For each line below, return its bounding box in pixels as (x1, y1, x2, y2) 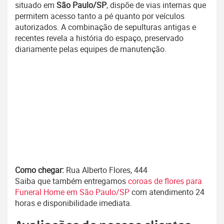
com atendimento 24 (131, 186, 204, 198)
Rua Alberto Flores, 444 (64, 164, 147, 176)
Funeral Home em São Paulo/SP (15, 186, 131, 198)
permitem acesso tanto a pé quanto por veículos (15, 10, 184, 22)
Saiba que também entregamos (15, 175, 128, 187)
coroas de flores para (128, 175, 202, 187)
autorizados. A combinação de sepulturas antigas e (15, 21, 196, 33)
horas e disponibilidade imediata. (15, 197, 132, 209)
